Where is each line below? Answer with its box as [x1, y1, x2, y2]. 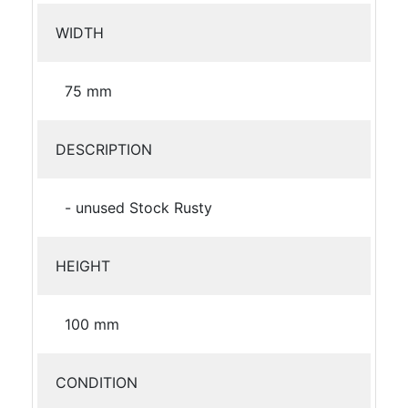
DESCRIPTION [56, 139, 152, 158]
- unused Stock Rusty [65, 198, 212, 217]
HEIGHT [56, 256, 110, 275]
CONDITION [56, 372, 138, 392]
